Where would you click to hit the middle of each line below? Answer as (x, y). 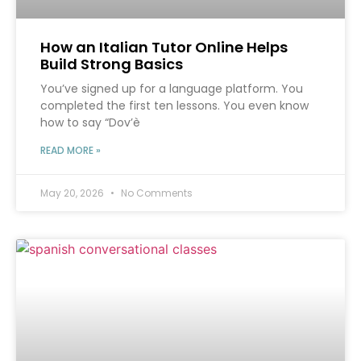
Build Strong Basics (112, 64)
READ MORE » (71, 151)
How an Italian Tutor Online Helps (164, 48)
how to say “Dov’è (90, 123)
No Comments (156, 193)
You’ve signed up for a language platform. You (172, 89)
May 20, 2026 (73, 193)
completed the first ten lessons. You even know (174, 106)
